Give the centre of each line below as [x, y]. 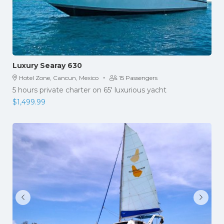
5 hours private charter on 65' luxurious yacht [89, 90]
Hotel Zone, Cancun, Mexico [59, 77]
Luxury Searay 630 [47, 65]
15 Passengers [138, 77]
